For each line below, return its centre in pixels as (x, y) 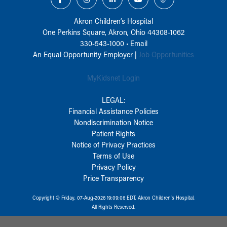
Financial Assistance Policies (113, 111)
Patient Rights (113, 133)
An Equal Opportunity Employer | (86, 54)
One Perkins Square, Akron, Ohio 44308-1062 (113, 32)
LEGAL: (113, 100)
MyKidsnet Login (113, 77)
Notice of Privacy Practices (113, 144)
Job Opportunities (166, 54)
